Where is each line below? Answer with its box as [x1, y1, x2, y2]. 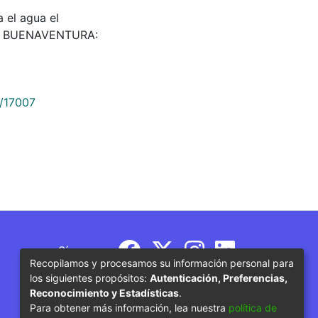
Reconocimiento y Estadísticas [30, 286, 179, 299]
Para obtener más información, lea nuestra [30, 301, 229, 314]
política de [229, 301, 277, 314]
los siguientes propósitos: [30, 271, 150, 284]
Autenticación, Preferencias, [150, 271, 287, 284]
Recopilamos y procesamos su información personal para [30, 256, 294, 269]
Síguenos [58, 243, 107, 258]
